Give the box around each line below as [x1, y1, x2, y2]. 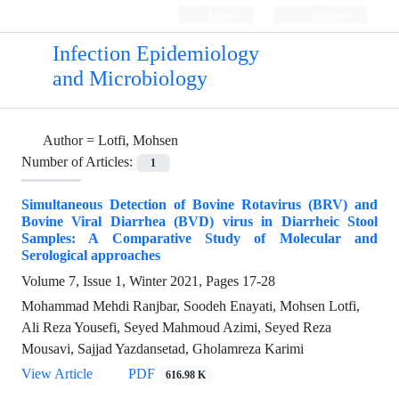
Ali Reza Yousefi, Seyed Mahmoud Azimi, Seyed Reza [21, 319, 331, 337]
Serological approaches [21, 247, 160, 265]
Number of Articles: [21, 153, 136, 170]
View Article [21, 365, 93, 383]
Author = [43, 132, 98, 149]
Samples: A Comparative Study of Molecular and [21, 230, 378, 248]
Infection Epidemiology [52, 42, 259, 66]
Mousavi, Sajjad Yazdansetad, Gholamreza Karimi [21, 340, 304, 358]
